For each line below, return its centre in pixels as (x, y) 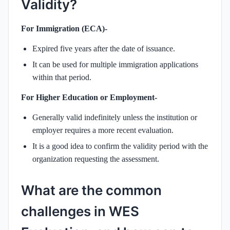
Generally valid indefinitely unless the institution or (115, 117)
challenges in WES (80, 211)
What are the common (91, 190)
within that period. (62, 77)
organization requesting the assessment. (96, 159)
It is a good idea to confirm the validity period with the (120, 146)
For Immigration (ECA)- (64, 28)
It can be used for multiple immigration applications (115, 64)
